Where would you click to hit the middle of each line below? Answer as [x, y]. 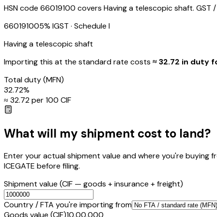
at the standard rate [92, 62]
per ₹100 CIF [50, 100]
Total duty [23, 80]
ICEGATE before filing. [42, 166]
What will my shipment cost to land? [107, 133]
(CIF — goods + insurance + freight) [121, 184]
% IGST [56, 26]
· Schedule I [89, 26]
